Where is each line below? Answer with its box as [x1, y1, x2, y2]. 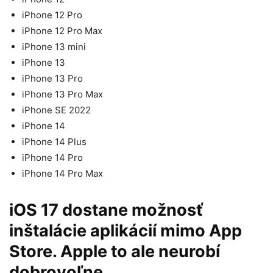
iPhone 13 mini [22, 41, 86, 53]
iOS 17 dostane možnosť [9, 200, 203, 221]
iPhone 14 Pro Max [22, 168, 103, 180]
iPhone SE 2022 [22, 104, 91, 116]
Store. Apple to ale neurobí [9, 241, 220, 262]
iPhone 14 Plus [22, 136, 87, 148]
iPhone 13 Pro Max [22, 88, 103, 101]
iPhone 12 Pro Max [22, 25, 102, 37]
